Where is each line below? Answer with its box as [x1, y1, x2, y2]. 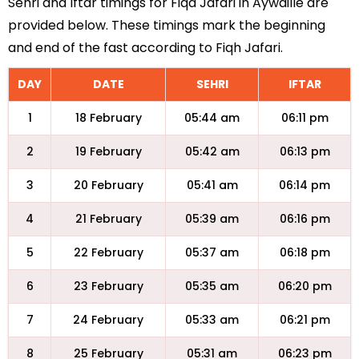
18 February [75, 110, 142, 126]
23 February [73, 278, 143, 294]
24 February [73, 312, 143, 328]
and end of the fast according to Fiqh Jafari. [8, 38, 283, 57]
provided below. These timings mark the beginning [8, 16, 325, 34]
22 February [73, 244, 143, 260]
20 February [73, 177, 143, 193]
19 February [75, 143, 142, 159]
